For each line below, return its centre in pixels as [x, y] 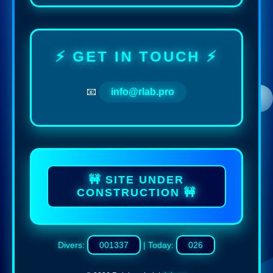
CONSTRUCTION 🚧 [136, 193]
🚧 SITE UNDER [136, 180]
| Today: [158, 245]
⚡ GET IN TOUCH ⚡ [136, 56]
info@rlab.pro [143, 92]
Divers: [73, 245]
